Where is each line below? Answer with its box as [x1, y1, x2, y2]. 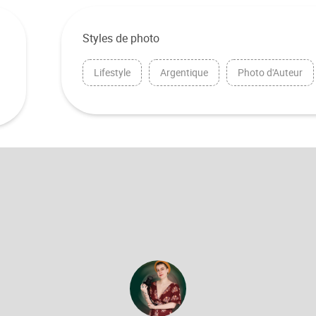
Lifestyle [94, 66, 131, 80]
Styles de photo [83, 30, 160, 47]
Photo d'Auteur [238, 66, 303, 80]
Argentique [160, 66, 209, 80]
